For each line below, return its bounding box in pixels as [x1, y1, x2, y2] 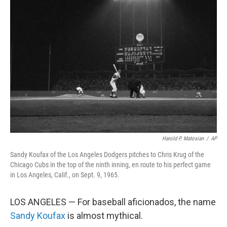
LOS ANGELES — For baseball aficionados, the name [10, 197, 216, 207]
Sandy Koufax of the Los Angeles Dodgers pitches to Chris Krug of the [10, 150, 204, 159]
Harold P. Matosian [162, 135, 204, 142]
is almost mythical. [65, 210, 143, 221]
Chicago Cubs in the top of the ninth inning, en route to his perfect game [10, 161, 211, 169]
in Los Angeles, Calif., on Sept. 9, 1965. [10, 171, 120, 179]
